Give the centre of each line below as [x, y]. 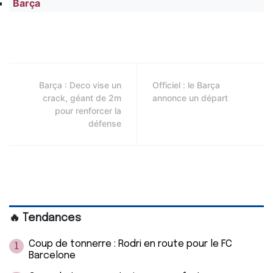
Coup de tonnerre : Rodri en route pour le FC [130, 244]
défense [105, 123]
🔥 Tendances [45, 218]
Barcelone [53, 255]
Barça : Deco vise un [80, 85]
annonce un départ [190, 97]
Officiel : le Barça [186, 85]
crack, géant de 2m [82, 97]
